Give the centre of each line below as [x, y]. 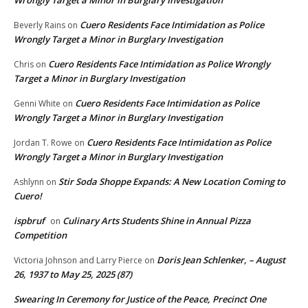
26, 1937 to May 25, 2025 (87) [73, 275]
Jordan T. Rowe [43, 143]
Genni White [37, 104]
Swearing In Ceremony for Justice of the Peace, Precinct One [140, 299]
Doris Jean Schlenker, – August [221, 260]
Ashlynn [29, 182]
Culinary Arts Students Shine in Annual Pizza [157, 221]
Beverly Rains [40, 25]
